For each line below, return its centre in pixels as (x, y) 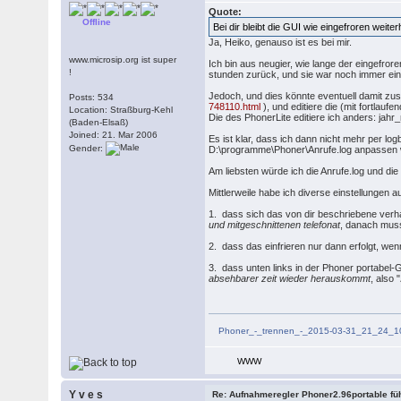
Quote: (226, 12)
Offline (97, 22)
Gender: (88, 148)
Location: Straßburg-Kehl (121, 110)
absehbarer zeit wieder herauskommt (290, 278)
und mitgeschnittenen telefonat (275, 225)
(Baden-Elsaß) (99, 122)
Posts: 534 (92, 97)
